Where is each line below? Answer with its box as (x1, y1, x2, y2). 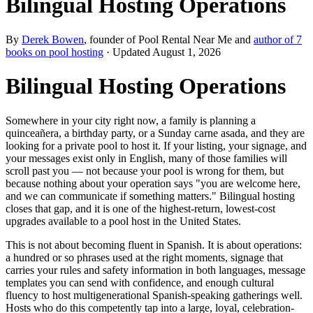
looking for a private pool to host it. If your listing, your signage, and (6, 139, 307, 152)
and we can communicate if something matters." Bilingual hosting (6, 189, 295, 202)
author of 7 (254, 33, 302, 45)
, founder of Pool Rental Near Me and (84, 33, 251, 45)
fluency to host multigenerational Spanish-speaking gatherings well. (6, 289, 303, 301)
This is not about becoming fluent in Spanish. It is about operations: (6, 238, 302, 251)
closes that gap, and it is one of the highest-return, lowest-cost (6, 202, 275, 214)
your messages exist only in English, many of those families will (6, 152, 287, 164)
